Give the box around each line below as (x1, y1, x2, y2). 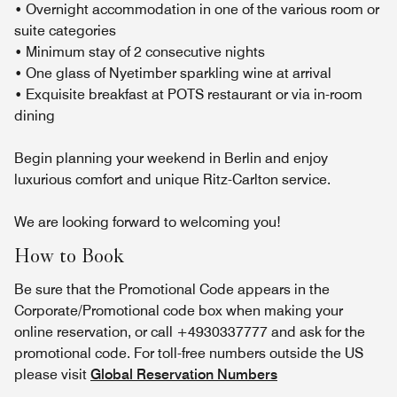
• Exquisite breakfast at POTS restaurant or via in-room (14, 86, 362, 103)
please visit (14, 366, 90, 383)
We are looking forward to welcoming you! (14, 214, 281, 230)
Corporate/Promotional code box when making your (14, 302, 343, 319)
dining (14, 107, 55, 124)
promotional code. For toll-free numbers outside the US (14, 345, 363, 362)
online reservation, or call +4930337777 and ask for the (14, 323, 365, 340)
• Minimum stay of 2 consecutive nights (14, 43, 265, 60)
